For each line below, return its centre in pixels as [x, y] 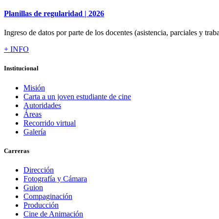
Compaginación [48, 196]
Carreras [17, 151]
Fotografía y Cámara [55, 178]
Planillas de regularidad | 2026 [54, 13]
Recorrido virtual [50, 123]
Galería [35, 131]
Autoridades [42, 105]
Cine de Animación [53, 214]
